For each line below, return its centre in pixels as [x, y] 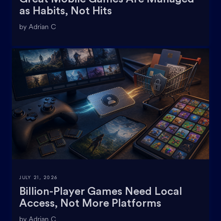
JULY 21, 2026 [38, 177]
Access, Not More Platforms [90, 203]
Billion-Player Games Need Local [101, 191]
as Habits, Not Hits [66, 11]
